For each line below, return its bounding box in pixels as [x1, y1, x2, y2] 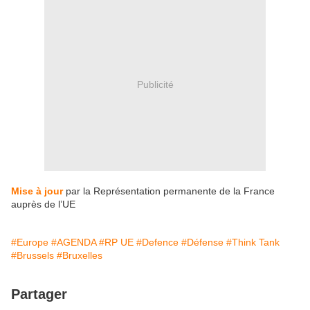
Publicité [136, 78, 174, 90]
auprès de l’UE [11, 199, 75, 210]
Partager [11, 286, 67, 302]
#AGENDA [51, 237, 96, 248]
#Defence [136, 237, 179, 248]
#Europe [11, 237, 48, 248]
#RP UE [99, 237, 134, 248]
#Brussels [11, 250, 54, 262]
